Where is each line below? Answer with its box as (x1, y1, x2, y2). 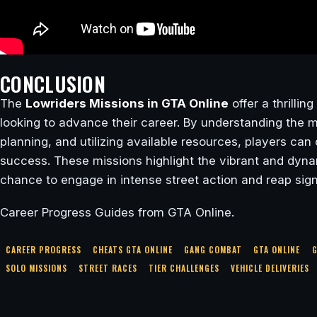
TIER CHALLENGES (149, 261, 220, 274)
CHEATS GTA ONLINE (93, 243, 173, 255)
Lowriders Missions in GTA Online (25, 96, 229, 110)
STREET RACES (79, 261, 138, 274)
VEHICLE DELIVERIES (231, 261, 310, 274)
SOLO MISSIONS (6, 261, 68, 274)
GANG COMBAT (184, 243, 243, 255)
